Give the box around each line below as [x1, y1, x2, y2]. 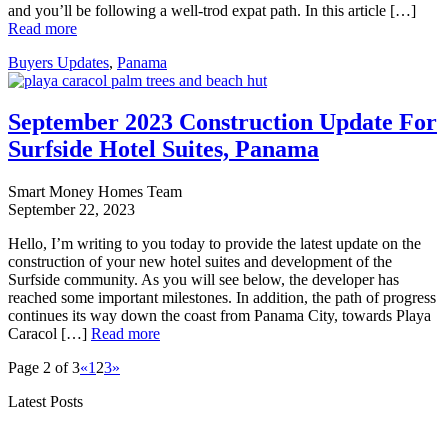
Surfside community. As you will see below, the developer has [8, 271, 399, 289]
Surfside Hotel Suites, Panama [8, 136, 319, 163]
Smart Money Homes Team [8, 183, 182, 201]
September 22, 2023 [8, 201, 135, 219]
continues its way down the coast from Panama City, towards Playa [8, 307, 431, 325]
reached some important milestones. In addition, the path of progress [8, 289, 436, 307]
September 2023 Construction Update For [8, 109, 437, 136]
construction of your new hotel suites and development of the [8, 253, 392, 271]
